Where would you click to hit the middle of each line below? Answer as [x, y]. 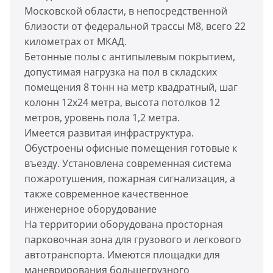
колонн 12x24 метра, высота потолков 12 [122, 102]
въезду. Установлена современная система [128, 163]
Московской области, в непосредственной [126, 11]
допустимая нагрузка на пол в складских [121, 72]
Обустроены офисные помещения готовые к [131, 148]
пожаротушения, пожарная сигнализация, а [130, 179]
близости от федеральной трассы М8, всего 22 [135, 26]
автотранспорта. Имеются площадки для [122, 255]
